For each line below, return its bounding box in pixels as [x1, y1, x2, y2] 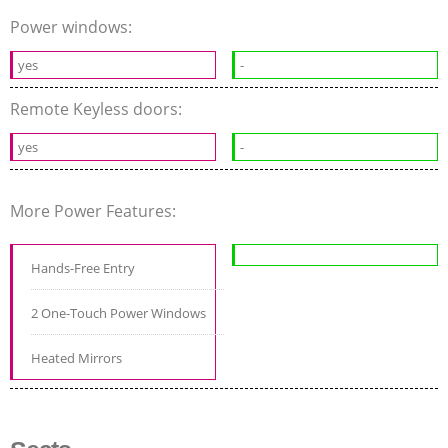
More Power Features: [10, 199, 180, 222]
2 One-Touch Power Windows [31, 303, 206, 322]
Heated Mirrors [31, 348, 122, 367]
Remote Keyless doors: [10, 97, 186, 120]
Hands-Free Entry [31, 258, 135, 277]
